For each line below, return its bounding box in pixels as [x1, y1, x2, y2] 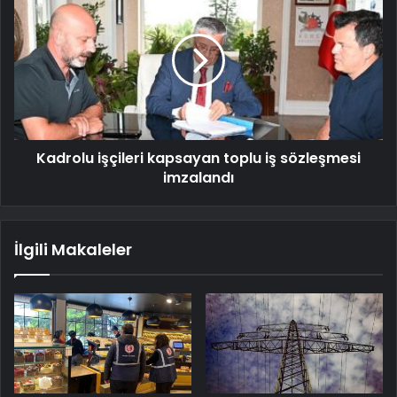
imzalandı [163, 167, 234, 189]
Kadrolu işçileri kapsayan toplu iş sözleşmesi [36, 148, 361, 169]
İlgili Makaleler [14, 238, 132, 261]
